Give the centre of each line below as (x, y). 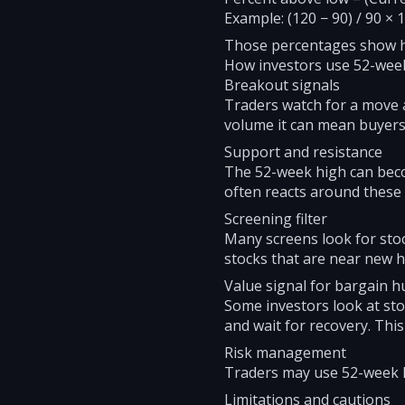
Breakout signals (282, 85)
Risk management (285, 353)
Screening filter (276, 219)
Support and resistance (303, 152)
